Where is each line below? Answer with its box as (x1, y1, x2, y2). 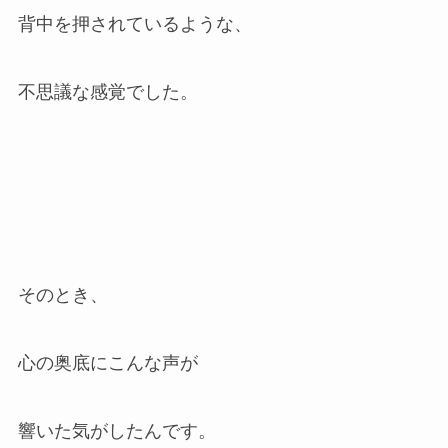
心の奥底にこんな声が (17, 353, 198, 374)
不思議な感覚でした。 (17, 81, 198, 102)
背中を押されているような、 (17, 13, 252, 34)
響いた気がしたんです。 (17, 421, 216, 442)
